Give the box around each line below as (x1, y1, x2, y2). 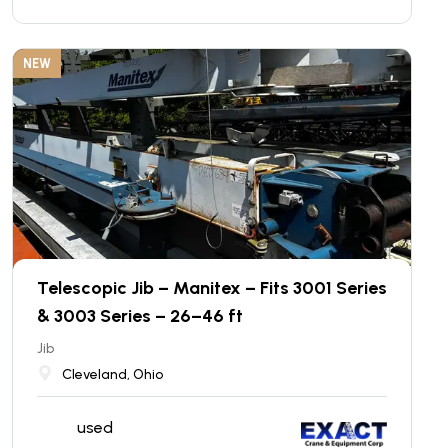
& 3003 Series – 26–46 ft (37, 304, 243, 327)
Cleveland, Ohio (62, 365, 163, 383)
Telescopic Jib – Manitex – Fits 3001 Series (37, 276, 387, 299)
